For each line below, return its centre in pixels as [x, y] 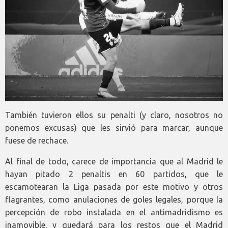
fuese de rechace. [37, 141]
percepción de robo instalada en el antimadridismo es [114, 212]
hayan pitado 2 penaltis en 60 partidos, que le [114, 174]
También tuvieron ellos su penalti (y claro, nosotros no [114, 115]
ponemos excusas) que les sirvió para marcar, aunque [114, 128]
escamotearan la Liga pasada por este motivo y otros [114, 187]
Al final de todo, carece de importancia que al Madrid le [114, 162]
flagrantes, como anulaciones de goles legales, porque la [114, 200]
